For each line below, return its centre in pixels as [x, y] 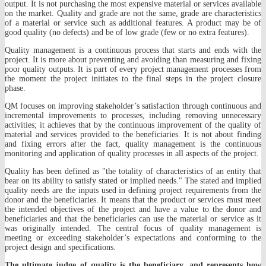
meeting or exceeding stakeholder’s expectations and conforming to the [133, 237]
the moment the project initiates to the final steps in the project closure [133, 78]
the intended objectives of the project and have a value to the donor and [133, 209]
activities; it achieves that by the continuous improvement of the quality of [133, 125]
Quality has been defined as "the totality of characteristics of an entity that [133, 171]
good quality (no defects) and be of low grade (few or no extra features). [127, 32]
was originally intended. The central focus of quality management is [133, 228]
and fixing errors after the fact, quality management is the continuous [133, 144]
